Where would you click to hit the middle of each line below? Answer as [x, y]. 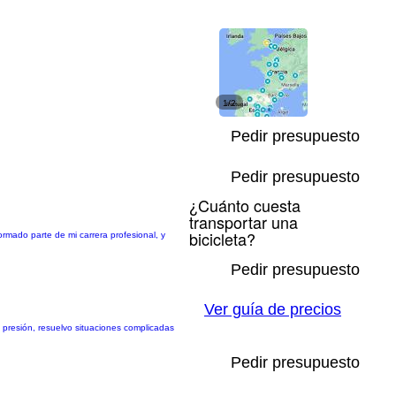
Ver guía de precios [273, 309]
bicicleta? [222, 239]
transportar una [244, 222]
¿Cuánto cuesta [245, 205]
